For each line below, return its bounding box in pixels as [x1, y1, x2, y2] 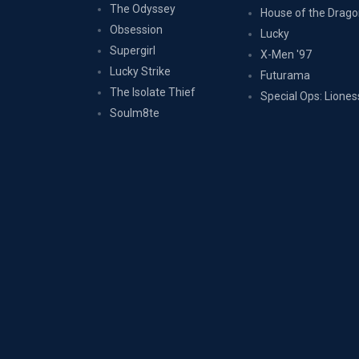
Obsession [110, 23, 163, 36]
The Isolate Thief [110, 86, 196, 99]
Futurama [260, 69, 311, 82]
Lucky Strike [110, 65, 171, 78]
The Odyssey [110, 2, 175, 15]
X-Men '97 [260, 48, 313, 61]
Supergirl [110, 44, 155, 57]
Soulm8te [110, 107, 159, 119]
